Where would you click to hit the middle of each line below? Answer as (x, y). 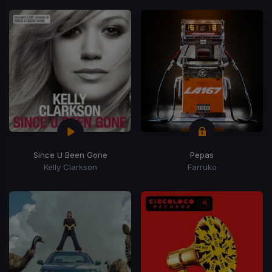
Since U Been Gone (70, 155)
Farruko (202, 167)
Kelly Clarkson (70, 167)
